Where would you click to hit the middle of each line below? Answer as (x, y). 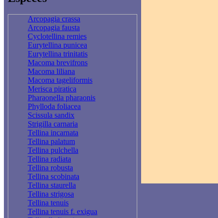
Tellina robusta (50, 168)
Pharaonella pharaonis (62, 98)
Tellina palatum (51, 142)
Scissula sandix (51, 115)
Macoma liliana (51, 72)
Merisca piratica (52, 89)
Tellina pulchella (53, 150)
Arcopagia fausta (54, 28)
